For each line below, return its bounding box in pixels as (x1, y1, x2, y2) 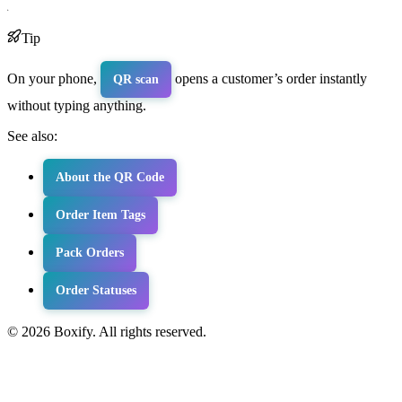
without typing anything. (7, 98, 146, 114)
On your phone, (7, 70, 100, 86)
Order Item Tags (56, 208, 145, 223)
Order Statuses (56, 283, 136, 297)
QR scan (113, 72, 159, 86)
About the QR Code (56, 170, 164, 185)
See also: (7, 128, 57, 144)
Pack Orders (56, 245, 124, 259)
